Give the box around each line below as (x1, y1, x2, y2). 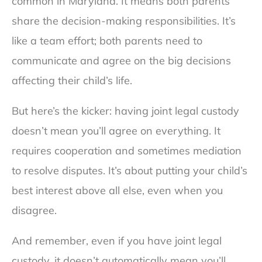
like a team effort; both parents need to (12, 34, 202, 48)
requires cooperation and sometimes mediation (12, 144, 242, 158)
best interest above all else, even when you (12, 184, 223, 198)
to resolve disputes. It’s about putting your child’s (12, 164, 247, 178)
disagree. (12, 204, 57, 218)
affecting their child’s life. (12, 74, 132, 88)
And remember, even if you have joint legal (12, 234, 222, 248)
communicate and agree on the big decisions (12, 54, 231, 68)
